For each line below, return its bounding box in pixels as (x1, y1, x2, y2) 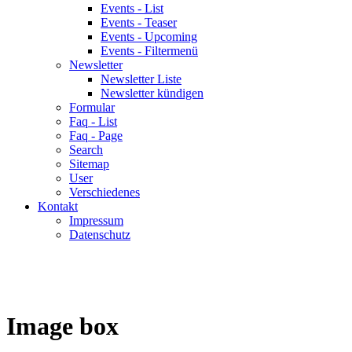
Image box (6, 312, 119, 341)
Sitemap (69, 157, 109, 170)
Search (69, 143, 103, 156)
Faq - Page (69, 129, 123, 142)
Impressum (69, 214, 123, 227)
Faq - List (69, 115, 117, 128)
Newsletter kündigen (101, 86, 203, 100)
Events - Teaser (101, 16, 177, 29)
